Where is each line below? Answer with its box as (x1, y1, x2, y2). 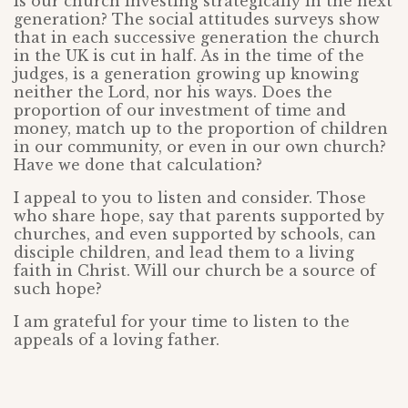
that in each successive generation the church (14, 28, 380, 47)
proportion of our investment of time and (14, 101, 346, 120)
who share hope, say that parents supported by (14, 207, 384, 226)
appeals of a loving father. (14, 331, 219, 350)
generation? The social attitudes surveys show (14, 10, 380, 29)
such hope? (14, 280, 102, 299)
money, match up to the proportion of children (14, 119, 388, 138)
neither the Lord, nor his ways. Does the (14, 83, 332, 102)
